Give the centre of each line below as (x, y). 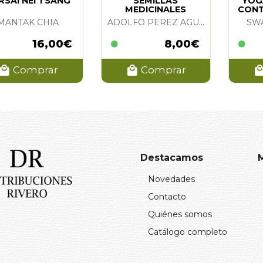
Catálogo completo (188, 232)
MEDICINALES (156, 9)
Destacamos (172, 157)
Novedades (171, 179)
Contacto (167, 196)
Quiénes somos (180, 214)
